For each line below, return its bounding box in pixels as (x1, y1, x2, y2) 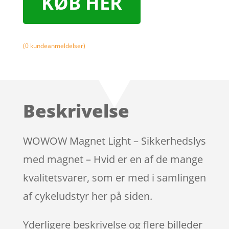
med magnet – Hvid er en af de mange (22, 152, 203, 166)
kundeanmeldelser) (28, 41, 85, 50)
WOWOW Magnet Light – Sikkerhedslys (22, 133, 206, 148)
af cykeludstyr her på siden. (22, 189, 152, 203)
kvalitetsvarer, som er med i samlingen (22, 170, 206, 185)
